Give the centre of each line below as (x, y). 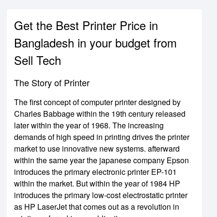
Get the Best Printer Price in (86, 25)
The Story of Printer (52, 82)
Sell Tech (38, 60)
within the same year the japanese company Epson (101, 160)
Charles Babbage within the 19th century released (100, 113)
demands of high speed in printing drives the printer (102, 137)
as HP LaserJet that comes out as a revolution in (97, 206)
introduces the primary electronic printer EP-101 (95, 171)
